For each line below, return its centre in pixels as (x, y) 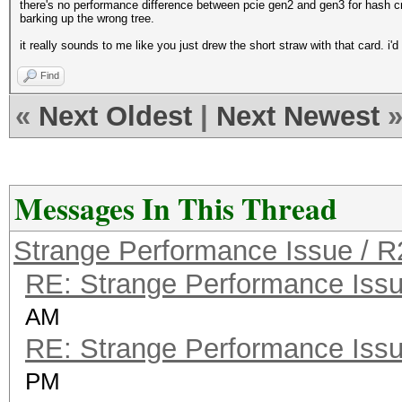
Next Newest (298, 116)
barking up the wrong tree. (87, 18)
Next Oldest (115, 116)
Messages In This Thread (176, 208)
